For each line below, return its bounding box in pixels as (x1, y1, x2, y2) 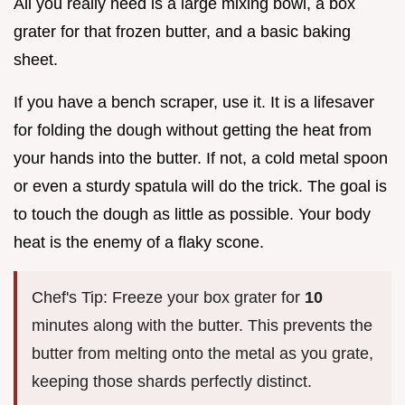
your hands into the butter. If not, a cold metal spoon (14, 149, 388, 168)
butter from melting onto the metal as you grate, (32, 344, 373, 363)
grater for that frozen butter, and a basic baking (14, 23, 351, 42)
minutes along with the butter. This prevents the (32, 316, 372, 335)
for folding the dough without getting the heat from (14, 121, 372, 140)
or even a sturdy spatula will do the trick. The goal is (14, 177, 387, 196)
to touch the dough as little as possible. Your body (14, 205, 371, 224)
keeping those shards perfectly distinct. (32, 372, 312, 391)
